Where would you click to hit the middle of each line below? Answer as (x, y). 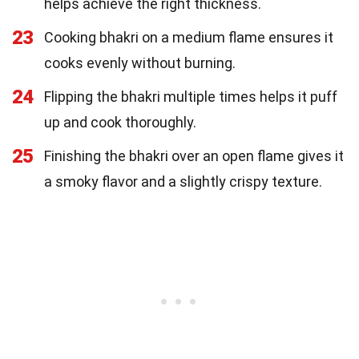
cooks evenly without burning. (140, 63)
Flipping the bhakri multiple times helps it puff (191, 96)
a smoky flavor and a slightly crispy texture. (183, 181)
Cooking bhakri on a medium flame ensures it (189, 37)
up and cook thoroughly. (120, 122)
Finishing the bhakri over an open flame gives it (194, 155)
